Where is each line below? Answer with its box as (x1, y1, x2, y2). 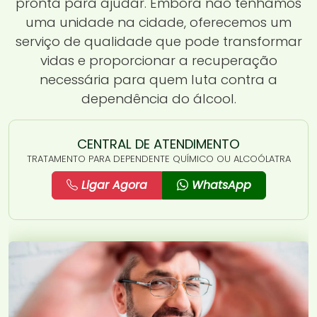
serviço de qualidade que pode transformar (15, 32, 302, 50)
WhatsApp (188, 176, 251, 193)
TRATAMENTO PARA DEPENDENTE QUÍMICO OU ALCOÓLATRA (26, 151, 291, 166)
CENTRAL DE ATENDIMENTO (77, 134, 240, 153)
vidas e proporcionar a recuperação (40, 51, 277, 69)
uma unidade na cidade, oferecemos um (25, 13, 292, 31)
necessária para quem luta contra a (40, 70, 277, 88)
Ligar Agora (77, 176, 147, 193)
